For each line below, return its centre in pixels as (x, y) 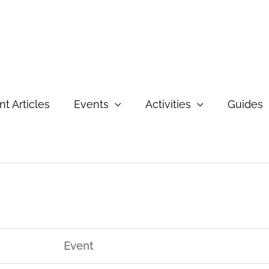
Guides (245, 104)
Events (91, 104)
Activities (168, 104)
